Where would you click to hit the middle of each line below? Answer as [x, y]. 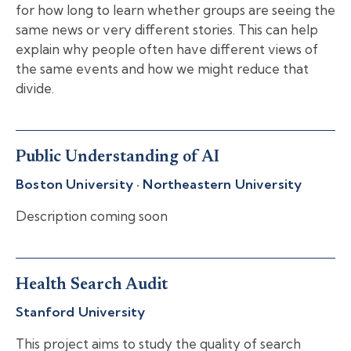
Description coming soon [92, 216]
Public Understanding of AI [118, 158]
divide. [35, 89]
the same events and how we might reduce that [162, 69]
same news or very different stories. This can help [167, 30]
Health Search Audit [92, 286]
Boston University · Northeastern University [159, 184]
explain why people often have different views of [167, 49]
